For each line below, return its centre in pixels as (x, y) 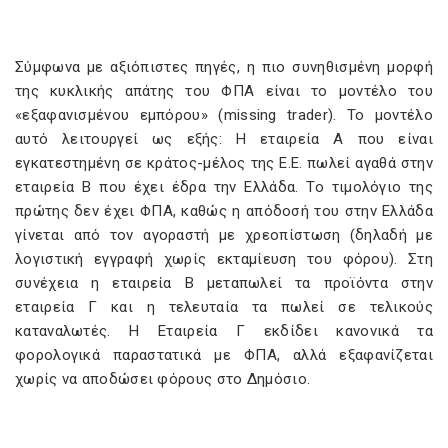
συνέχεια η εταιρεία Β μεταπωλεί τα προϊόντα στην (224, 283)
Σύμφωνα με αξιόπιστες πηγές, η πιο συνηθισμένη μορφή (224, 67)
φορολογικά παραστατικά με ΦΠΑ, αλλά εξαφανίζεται (224, 355)
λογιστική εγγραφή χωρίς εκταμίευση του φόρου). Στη (224, 259)
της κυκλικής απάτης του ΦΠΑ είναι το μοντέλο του (224, 91)
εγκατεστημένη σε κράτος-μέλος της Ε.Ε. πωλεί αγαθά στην (224, 163)
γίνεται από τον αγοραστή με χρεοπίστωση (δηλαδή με (224, 235)
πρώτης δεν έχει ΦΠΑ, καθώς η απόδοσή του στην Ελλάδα (224, 211)
